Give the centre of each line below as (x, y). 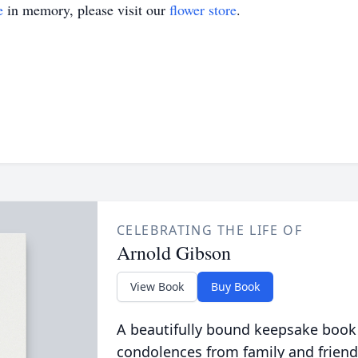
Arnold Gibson (173, 253)
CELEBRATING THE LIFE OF (209, 230)
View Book (157, 286)
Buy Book (235, 286)
